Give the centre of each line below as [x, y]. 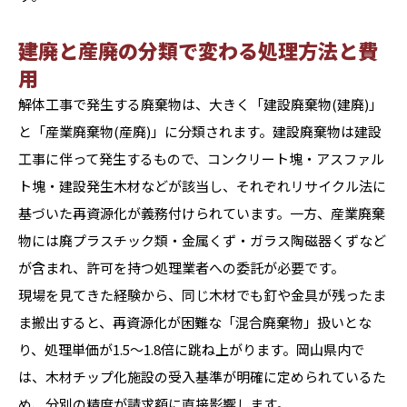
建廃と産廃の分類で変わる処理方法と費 [198, 50]
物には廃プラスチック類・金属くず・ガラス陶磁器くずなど [202, 240]
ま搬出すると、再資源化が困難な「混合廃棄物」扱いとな [195, 322]
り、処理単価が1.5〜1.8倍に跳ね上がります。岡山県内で [191, 349]
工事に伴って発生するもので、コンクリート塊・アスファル [201, 159]
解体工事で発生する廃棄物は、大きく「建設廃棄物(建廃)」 [200, 104]
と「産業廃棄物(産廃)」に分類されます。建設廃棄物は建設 [200, 131]
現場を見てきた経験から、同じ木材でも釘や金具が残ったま [202, 295]
